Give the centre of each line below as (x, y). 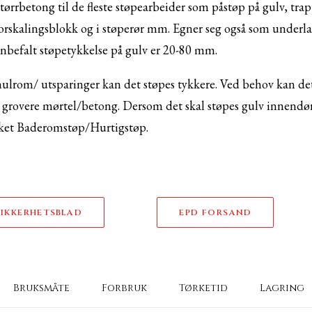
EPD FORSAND (216, 212)
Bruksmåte (41, 288)
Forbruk (124, 288)
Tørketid (203, 288)
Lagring (282, 288)
